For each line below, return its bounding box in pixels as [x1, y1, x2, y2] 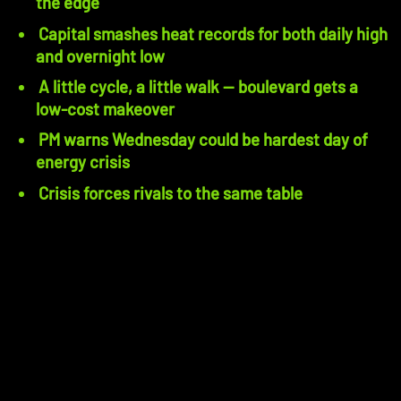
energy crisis [36, 151, 130, 173]
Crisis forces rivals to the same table [38, 182, 303, 203]
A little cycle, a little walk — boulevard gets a [38, 76, 358, 98]
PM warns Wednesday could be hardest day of [38, 129, 368, 150]
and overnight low [36, 45, 165, 66]
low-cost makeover [36, 98, 175, 120]
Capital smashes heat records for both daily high [38, 22, 388, 44]
